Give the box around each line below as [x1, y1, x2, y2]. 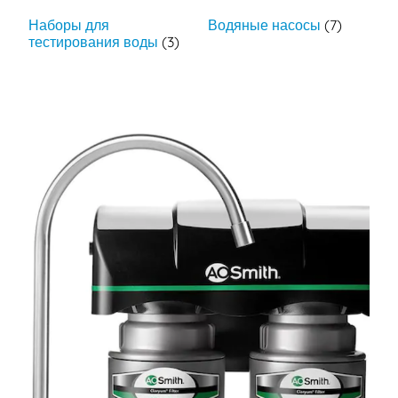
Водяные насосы [208, 16, 324, 35]
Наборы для [28, 16, 110, 35]
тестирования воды [28, 33, 163, 52]
